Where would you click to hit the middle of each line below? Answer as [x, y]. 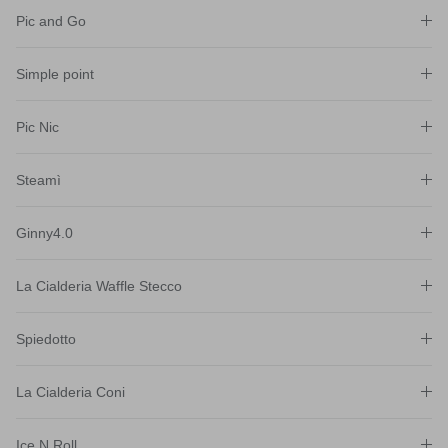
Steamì [38, 179]
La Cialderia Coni [70, 391]
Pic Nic [37, 126]
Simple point [55, 73]
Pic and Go [51, 20]
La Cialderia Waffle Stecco [99, 285]
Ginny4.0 [44, 232]
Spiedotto [46, 338]
